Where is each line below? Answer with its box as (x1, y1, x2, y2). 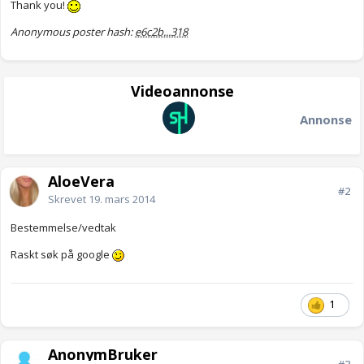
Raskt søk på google (11, 247, 112, 262)
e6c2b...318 (135, 24, 188, 40)
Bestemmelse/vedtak (11, 220, 116, 236)
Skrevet (48, 192, 89, 207)
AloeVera (48, 171, 115, 192)
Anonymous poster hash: (11, 24, 135, 40)
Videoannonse (130, 81, 234, 102)
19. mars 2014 (89, 192, 155, 207)
